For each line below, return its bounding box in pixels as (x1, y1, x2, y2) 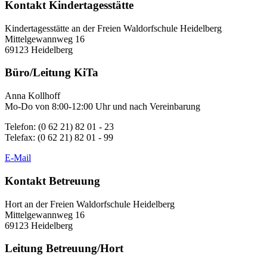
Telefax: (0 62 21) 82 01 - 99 (5, 132, 113, 143)
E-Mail (5, 153, 31, 163)
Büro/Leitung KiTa (5, 66, 98, 79)
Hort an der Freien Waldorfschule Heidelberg (5, 198, 175, 209)
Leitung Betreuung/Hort (5, 242, 123, 255)
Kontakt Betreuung (5, 174, 100, 187)
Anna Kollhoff (5, 91, 60, 101)
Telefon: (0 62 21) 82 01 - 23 (5, 122, 114, 132)
